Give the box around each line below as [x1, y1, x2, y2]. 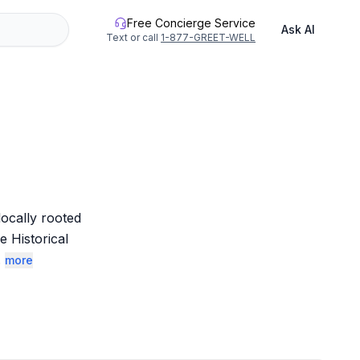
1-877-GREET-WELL [161, 31, 256, 43]
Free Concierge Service [127, 16, 256, 30]
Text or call [106, 31, 158, 43]
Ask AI [281, 22, 315, 36]
